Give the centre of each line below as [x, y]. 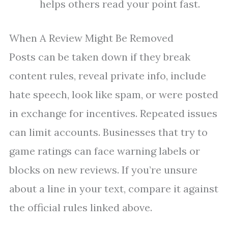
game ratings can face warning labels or [105, 151]
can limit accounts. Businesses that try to [108, 132]
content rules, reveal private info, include [108, 76]
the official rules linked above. [81, 208]
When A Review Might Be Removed [91, 38]
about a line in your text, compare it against [114, 189]
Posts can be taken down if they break [100, 57]
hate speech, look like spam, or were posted [114, 95]
